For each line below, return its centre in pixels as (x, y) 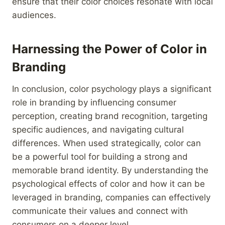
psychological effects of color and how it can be (108, 184)
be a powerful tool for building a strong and (100, 156)
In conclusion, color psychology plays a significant (112, 89)
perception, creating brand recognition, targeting (110, 116)
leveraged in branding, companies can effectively (111, 197)
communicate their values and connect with (100, 211)
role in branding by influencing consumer (94, 102)
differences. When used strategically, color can (106, 143)
